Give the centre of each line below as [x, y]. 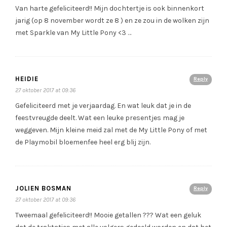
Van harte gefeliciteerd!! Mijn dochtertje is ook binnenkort [110, 9]
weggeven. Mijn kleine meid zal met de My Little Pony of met [111, 130]
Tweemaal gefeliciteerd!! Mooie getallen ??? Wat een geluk [108, 215]
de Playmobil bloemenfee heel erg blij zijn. [83, 142]
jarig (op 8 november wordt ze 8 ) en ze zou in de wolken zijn [112, 21]
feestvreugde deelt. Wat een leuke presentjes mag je [100, 118]
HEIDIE [27, 79]
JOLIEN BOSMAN [43, 188]
